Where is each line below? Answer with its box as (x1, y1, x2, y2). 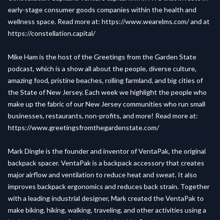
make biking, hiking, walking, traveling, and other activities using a (8, 206, 206, 214)
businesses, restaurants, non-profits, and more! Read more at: (8, 111, 198, 120)
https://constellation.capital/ (8, 29, 95, 37)
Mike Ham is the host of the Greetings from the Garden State (8, 53, 196, 61)
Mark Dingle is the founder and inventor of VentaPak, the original (8, 147, 206, 155)
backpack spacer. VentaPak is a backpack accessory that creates (8, 159, 204, 167)
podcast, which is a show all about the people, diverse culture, (8, 64, 196, 73)
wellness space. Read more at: (8, 17, 102, 26)
